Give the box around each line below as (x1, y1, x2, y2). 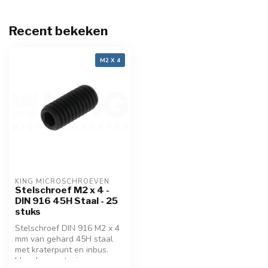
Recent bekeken (9, 23, 108, 38)
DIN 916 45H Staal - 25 (15, 195, 118, 206)
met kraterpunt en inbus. (15, 244, 108, 255)
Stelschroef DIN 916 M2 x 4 (15, 223, 120, 234)
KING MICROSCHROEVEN (15, 177, 109, 186)
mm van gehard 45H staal (15, 233, 113, 245)
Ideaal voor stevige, (15, 255, 89, 266)
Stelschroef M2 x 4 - (15, 184, 109, 196)
